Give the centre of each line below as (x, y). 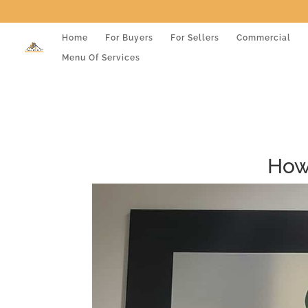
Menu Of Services (101, 57)
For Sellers (195, 37)
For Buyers (129, 37)
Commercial (264, 37)
